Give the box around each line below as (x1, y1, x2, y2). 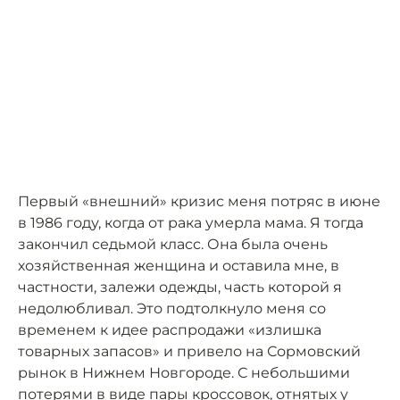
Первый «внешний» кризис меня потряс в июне (18, 193, 380, 210)
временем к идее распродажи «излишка (18, 321, 321, 338)
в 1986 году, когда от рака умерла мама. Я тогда (18, 214, 363, 231)
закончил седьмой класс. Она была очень (18, 236, 328, 253)
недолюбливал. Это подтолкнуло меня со (18, 300, 326, 317)
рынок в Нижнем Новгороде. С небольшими (18, 364, 350, 381)
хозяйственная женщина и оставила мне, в (18, 257, 339, 274)
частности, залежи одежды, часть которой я (18, 279, 342, 296)
